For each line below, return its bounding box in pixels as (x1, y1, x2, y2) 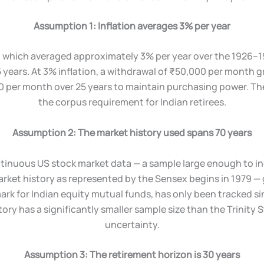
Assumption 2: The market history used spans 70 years (12, 126, 252, 139)
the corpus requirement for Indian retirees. (38, 95, 226, 109)
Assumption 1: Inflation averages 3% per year (34, 19, 230, 32)
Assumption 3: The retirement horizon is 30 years (24, 248, 240, 262)
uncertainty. (104, 217, 160, 231)
